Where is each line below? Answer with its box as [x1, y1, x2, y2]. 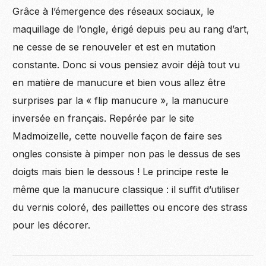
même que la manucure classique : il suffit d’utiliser [12, 183, 240, 196]
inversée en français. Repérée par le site [12, 112, 195, 125]
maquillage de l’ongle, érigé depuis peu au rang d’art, [12, 23, 250, 36]
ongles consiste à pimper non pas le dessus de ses [12, 148, 241, 160]
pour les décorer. [12, 219, 91, 232]
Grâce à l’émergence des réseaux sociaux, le [12, 5, 215, 18]
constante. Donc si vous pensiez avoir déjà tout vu [12, 59, 240, 71]
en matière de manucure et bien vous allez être [12, 77, 226, 89]
